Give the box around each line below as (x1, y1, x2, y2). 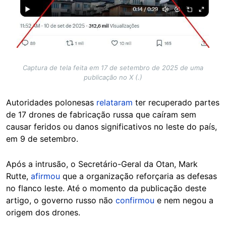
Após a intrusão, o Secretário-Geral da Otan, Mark (6, 158, 198, 169)
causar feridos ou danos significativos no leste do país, (6, 121, 217, 132)
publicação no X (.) (84, 73, 142, 81)
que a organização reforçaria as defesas (60, 171, 217, 181)
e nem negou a (154, 195, 213, 205)
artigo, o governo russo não (6, 195, 116, 205)
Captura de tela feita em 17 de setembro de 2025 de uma (23, 63, 203, 72)
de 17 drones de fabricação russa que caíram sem (6, 109, 196, 120)
